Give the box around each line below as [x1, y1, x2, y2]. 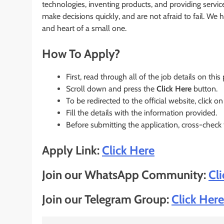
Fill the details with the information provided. [66, 108, 217, 118]
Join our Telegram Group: [42, 192, 171, 207]
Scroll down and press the [66, 84, 156, 94]
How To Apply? [42, 46, 120, 61]
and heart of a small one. [42, 23, 126, 33]
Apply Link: [42, 143, 102, 158]
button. [191, 84, 217, 94]
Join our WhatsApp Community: [42, 167, 208, 182]
